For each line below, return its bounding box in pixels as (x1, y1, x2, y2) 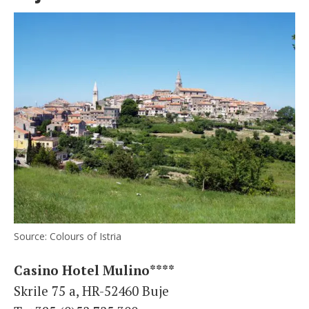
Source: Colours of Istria (14, 229, 121, 243)
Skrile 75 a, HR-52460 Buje (14, 281, 169, 299)
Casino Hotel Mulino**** (14, 261, 175, 279)
